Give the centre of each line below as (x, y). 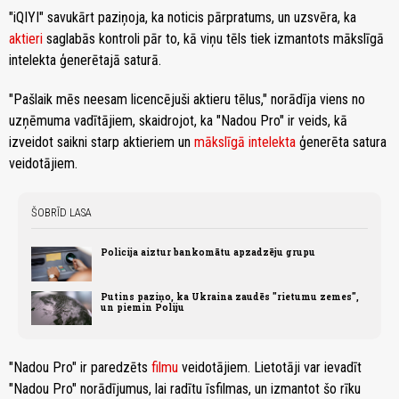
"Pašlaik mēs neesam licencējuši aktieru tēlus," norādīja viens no (187, 100)
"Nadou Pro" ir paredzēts (80, 367)
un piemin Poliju (143, 307)
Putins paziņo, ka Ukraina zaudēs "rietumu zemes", (230, 296)
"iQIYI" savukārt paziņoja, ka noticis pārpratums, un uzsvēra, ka (183, 18)
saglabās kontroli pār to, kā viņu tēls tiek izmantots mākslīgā (213, 39)
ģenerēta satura (341, 142)
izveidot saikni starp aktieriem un (102, 142)
